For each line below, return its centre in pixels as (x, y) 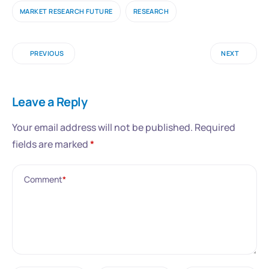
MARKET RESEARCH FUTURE (66, 11)
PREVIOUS (47, 53)
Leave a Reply (50, 101)
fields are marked (51, 144)
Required (215, 127)
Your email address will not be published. (102, 127)
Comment (43, 179)
